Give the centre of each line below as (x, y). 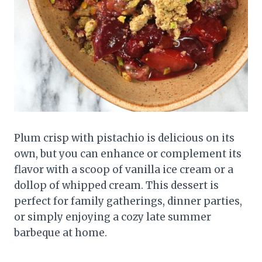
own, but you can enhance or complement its (128, 154)
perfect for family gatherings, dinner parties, (128, 201)
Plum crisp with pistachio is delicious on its (124, 138)
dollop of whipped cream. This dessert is (116, 185)
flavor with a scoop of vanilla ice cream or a (124, 169)
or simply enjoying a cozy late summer (113, 217)
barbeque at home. (61, 232)
